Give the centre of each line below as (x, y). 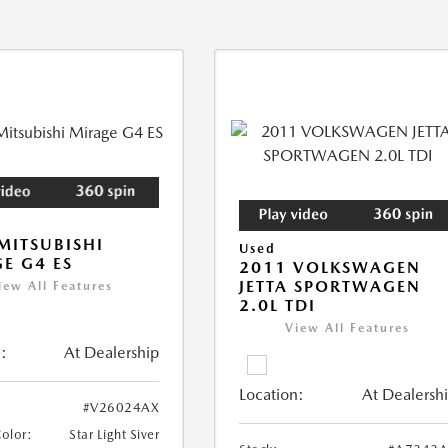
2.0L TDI (278, 306)
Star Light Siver (114, 435)
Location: (272, 395)
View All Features (348, 328)
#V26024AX (121, 408)
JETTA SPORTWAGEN (330, 287)
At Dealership (112, 353)
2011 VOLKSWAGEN (330, 268)
